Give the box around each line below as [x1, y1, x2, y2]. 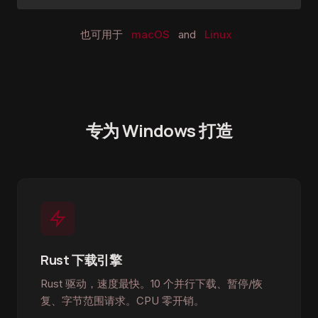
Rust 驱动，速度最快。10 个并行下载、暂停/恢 [40, 277, 263, 290]
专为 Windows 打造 [85, 119, 233, 142]
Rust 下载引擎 [40, 251, 122, 268]
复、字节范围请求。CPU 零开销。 [40, 294, 204, 307]
